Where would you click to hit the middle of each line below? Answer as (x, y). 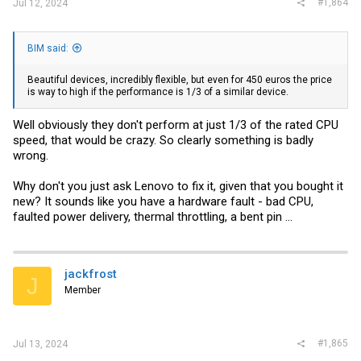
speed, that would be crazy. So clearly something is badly (163, 140)
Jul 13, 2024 (40, 344)
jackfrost (91, 274)
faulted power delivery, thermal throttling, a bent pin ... (153, 217)
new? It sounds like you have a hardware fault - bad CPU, (163, 201)
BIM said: (48, 48)
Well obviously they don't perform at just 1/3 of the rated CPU (176, 125)
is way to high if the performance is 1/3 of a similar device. (158, 91)
